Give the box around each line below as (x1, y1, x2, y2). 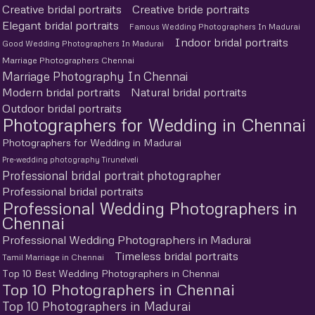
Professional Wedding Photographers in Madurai (2, 233, 251, 247)
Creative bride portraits (132, 2, 250, 16)
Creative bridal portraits (2, 2, 122, 16)
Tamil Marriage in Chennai (2, 252, 104, 262)
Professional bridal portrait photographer (2, 168, 221, 183)
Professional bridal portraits (2, 184, 143, 198)
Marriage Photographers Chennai (2, 55, 134, 65)
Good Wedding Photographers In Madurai (2, 39, 164, 48)
